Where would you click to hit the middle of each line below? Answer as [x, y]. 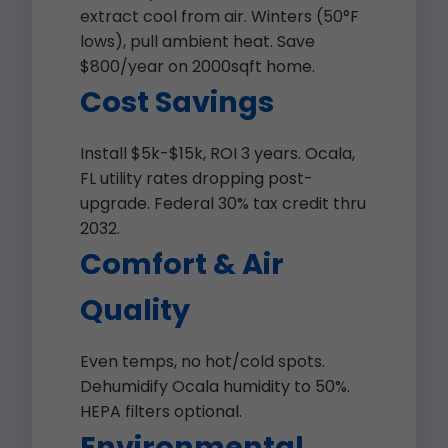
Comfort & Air [182, 264]
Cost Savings [177, 102]
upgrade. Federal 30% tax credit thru [223, 203]
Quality [135, 310]
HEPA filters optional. [161, 411]
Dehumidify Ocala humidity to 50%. [215, 386]
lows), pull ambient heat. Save [197, 41]
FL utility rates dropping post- [196, 178]
